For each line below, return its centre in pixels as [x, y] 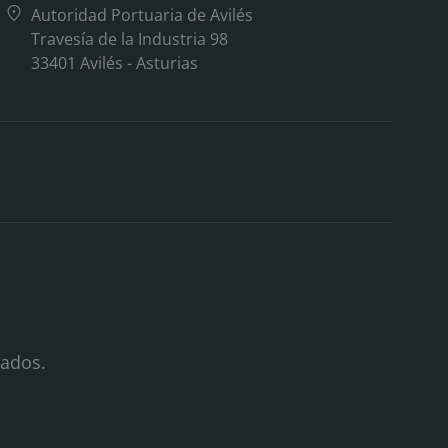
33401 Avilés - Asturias [114, 62]
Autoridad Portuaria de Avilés [141, 14]
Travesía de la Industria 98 [129, 38]
